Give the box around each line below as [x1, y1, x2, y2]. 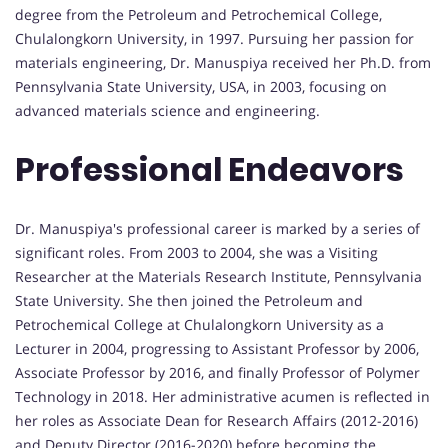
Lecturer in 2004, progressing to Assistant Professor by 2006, [15, 338, 419, 358]
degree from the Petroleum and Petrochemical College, [15, 4, 382, 24]
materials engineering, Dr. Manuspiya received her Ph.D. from [15, 52, 431, 72]
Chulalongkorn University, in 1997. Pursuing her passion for [15, 28, 414, 48]
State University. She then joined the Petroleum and [15, 290, 363, 310]
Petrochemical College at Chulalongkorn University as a [15, 314, 384, 334]
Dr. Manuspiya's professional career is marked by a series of [15, 218, 420, 238]
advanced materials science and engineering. [15, 100, 320, 120]
